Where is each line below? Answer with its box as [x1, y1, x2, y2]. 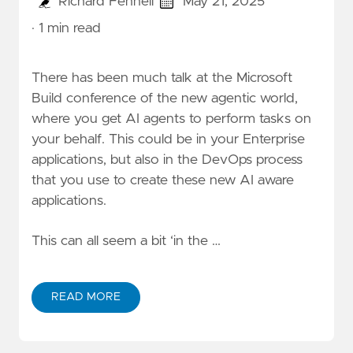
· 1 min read [32, 20, 101, 35]
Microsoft [236, 70, 292, 85]
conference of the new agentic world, [62, 91, 298, 106]
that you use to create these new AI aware [32, 173, 294, 188]
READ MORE [51, 291, 121, 303]
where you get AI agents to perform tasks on [32, 111, 311, 126]
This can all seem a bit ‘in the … [32, 234, 221, 249]
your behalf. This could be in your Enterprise [32, 132, 305, 147]
